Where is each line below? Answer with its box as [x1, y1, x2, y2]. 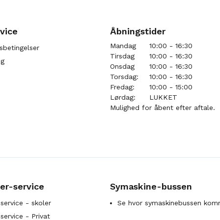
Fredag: [110, 83, 135, 91]
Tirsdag [110, 52, 135, 60]
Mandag [110, 42, 136, 50]
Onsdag [110, 62, 135, 70]
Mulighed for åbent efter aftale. [110, 104, 215, 111]
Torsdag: [110, 73, 138, 81]
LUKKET [149, 93, 177, 101]
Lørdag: [110, 93, 136, 101]
